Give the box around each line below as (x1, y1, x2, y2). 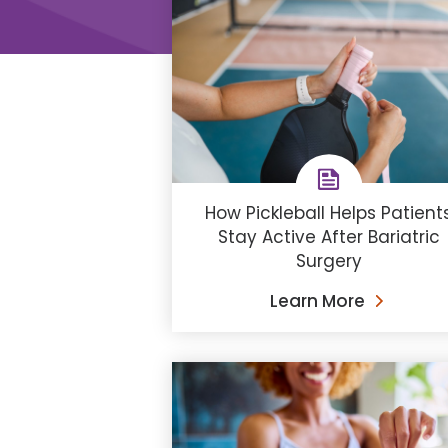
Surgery (295, 248, 362, 273)
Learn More (269, 288, 365, 313)
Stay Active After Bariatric (217, 224, 440, 249)
